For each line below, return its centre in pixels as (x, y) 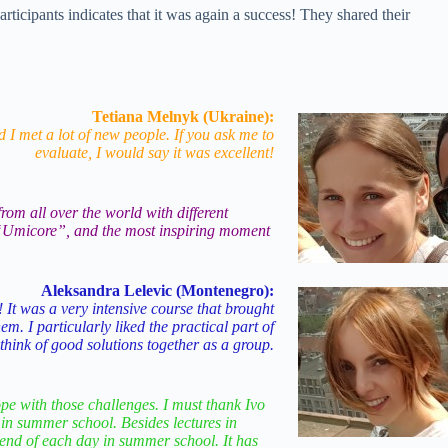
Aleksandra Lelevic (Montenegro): (157, 290)
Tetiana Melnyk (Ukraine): (183, 116)
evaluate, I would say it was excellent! (154, 152)
